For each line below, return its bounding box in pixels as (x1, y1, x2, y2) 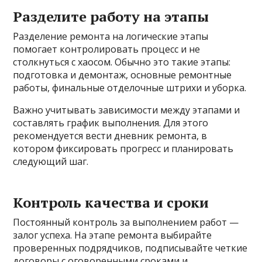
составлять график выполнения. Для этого (13, 116, 209, 130)
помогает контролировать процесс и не (13, 43, 201, 56)
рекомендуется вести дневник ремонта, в (13, 129, 208, 143)
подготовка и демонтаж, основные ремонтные (13, 68, 232, 82)
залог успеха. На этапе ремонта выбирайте (13, 229, 212, 242)
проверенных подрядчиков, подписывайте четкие (13, 242, 248, 255)
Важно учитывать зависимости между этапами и (13, 104, 240, 117)
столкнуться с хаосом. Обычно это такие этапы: (13, 56, 231, 69)
